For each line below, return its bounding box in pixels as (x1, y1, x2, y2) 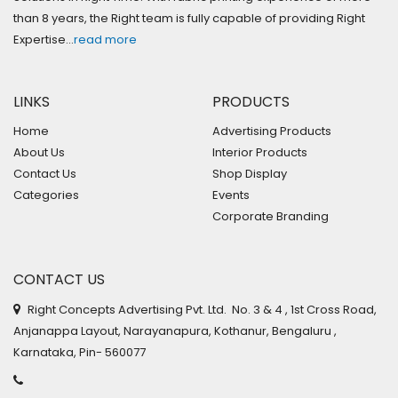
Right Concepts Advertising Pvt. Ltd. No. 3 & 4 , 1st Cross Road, (25, 300, 377, 318)
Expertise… (13, 30, 74, 48)
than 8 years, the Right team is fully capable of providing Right (13, 9, 365, 27)
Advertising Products (212, 122, 331, 139)
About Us (13, 143, 65, 161)
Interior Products (212, 143, 307, 161)
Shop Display (212, 164, 287, 182)
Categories (13, 186, 79, 203)
